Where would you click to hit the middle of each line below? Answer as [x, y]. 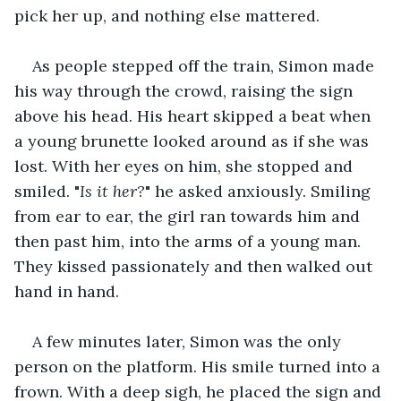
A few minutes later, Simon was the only [189, 341]
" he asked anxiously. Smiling [260, 191]
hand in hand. [67, 291]
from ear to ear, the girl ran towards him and [189, 216]
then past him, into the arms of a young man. [190, 241]
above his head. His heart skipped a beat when [195, 115]
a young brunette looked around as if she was [194, 141]
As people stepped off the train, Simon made [205, 65]
